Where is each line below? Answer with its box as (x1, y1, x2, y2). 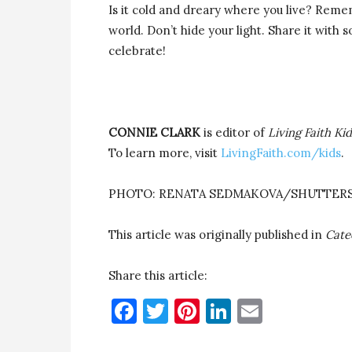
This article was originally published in (108, 227, 325, 242)
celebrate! (108, 43, 166, 58)
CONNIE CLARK (108, 125, 200, 140)
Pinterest (200, 295, 307, 327)
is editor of (200, 125, 268, 140)
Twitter (168, 295, 259, 327)
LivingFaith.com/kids (221, 145, 341, 160)
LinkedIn (231, 295, 333, 327)
